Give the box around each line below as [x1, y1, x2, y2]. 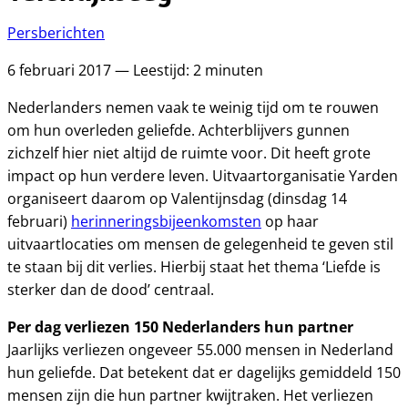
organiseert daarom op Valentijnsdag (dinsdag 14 [7, 189, 347, 209]
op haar [261, 211, 319, 231]
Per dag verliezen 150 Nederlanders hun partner [7, 316, 353, 338]
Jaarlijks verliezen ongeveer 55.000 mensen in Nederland [7, 340, 393, 360]
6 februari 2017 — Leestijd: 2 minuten [7, 60, 263, 80]
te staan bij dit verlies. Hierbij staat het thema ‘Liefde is [7, 257, 381, 277]
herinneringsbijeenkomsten [71, 211, 261, 231]
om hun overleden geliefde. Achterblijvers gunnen [7, 120, 350, 140]
